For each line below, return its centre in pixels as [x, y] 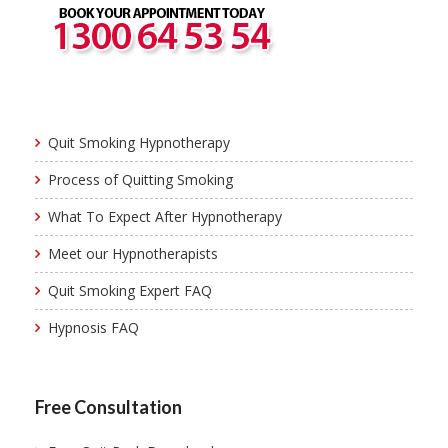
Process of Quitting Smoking [140, 179]
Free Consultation [108, 407]
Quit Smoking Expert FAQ [130, 290]
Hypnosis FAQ [93, 327]
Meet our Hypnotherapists [133, 253]
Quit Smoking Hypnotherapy [139, 142]
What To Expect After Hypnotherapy [165, 216]
